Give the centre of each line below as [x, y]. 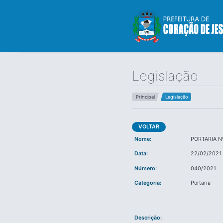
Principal [145, 97]
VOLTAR [149, 127]
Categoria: [148, 183]
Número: [145, 168]
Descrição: [148, 218]
